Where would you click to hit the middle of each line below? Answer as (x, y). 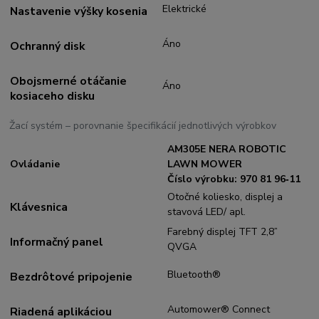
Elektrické (185, 9)
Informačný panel (57, 242)
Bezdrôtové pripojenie (72, 277)
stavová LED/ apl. (207, 211)
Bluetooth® (194, 274)
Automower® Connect (219, 309)
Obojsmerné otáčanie (69, 82)
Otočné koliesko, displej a (225, 197)
